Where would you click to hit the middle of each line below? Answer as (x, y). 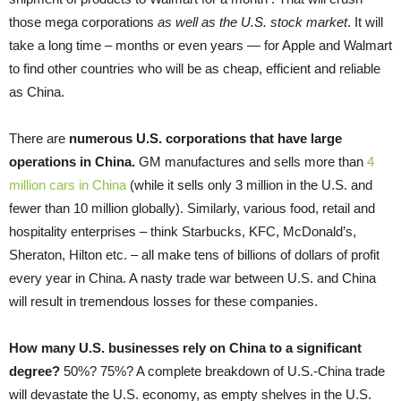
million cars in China (68, 185)
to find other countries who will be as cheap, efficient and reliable (195, 69)
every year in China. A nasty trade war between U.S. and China (192, 278)
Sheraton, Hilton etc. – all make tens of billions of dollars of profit (194, 255)
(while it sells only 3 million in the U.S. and (249, 185)
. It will (365, 22)
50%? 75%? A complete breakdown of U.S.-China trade (222, 371)
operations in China (70, 162)
